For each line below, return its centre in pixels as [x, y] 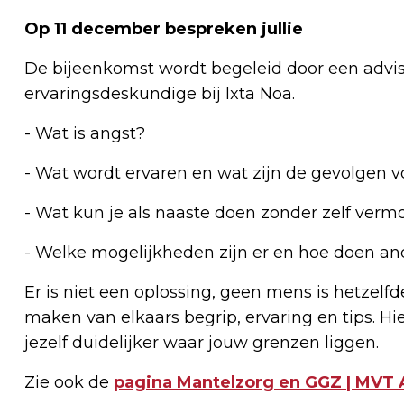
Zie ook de [69, 382]
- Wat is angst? [85, 133]
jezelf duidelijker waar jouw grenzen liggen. [202, 342]
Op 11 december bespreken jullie [164, 28]
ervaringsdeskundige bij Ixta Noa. [160, 93]
